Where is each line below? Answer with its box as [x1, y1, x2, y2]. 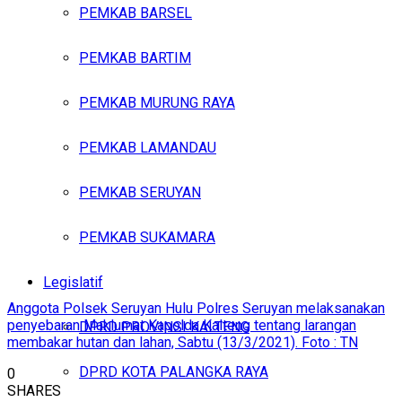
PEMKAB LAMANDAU [79, 139, 216, 156]
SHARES [7, 381, 61, 399]
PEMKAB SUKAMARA [79, 229, 215, 246]
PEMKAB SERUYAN [79, 184, 201, 201]
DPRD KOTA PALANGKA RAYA [79, 363, 268, 380]
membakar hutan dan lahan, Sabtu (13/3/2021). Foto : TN [7, 333, 358, 351]
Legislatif [43, 274, 103, 291]
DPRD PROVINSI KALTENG [79, 319, 249, 336]
